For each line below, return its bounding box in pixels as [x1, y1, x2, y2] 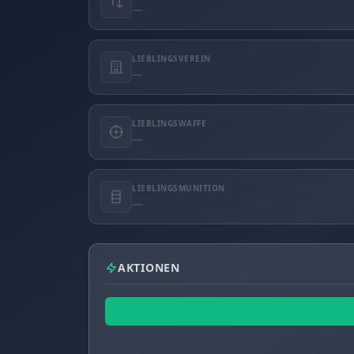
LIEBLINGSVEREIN [132, 52, 211, 64]
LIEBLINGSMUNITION [132, 182, 225, 194]
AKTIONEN [118, 260, 180, 275]
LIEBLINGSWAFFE [132, 117, 206, 129]
